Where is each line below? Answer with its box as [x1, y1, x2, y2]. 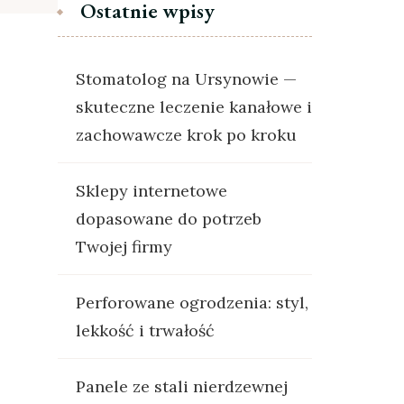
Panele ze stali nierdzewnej [75, 376, 288, 397]
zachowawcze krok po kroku [75, 124, 297, 145]
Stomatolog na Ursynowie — [75, 69, 297, 89]
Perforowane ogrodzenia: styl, [75, 292, 308, 313]
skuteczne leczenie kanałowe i [75, 96, 312, 117]
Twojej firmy [75, 236, 172, 257]
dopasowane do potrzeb [75, 208, 262, 229]
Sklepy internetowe [75, 180, 227, 201]
